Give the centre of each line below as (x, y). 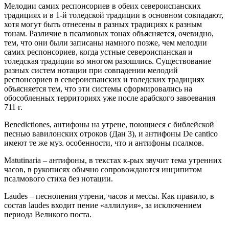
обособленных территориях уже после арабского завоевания (110, 98)
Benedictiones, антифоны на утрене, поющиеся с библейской (109, 124)
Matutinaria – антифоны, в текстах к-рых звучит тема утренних (113, 160)
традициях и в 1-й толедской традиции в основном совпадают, (114, 15)
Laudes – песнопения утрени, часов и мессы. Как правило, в (109, 196)
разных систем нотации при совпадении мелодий (91, 70)
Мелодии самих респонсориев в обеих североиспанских (102, 6)
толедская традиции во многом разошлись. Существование (108, 61)
